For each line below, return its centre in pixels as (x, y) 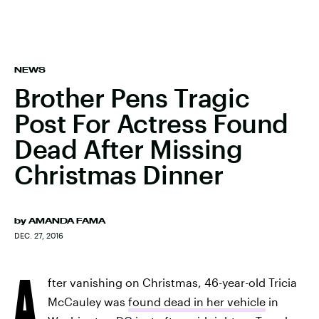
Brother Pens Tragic (132, 98)
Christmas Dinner (119, 174)
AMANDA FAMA (67, 221)
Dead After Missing (129, 149)
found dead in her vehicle (197, 302)
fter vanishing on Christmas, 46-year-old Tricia (172, 282)
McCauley (74, 302)
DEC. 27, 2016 (39, 235)
